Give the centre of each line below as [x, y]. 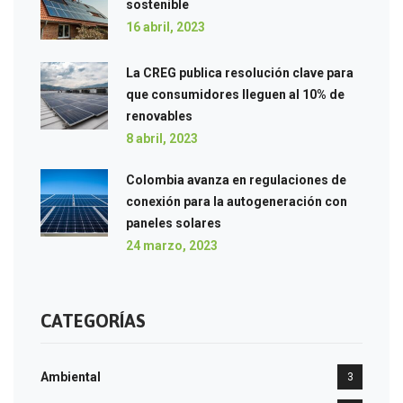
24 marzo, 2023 [172, 245]
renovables [159, 116]
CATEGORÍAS [93, 320]
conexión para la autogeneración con [237, 201]
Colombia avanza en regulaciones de [236, 179]
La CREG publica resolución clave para [240, 72]
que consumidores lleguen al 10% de [235, 94]
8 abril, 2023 [162, 138]
